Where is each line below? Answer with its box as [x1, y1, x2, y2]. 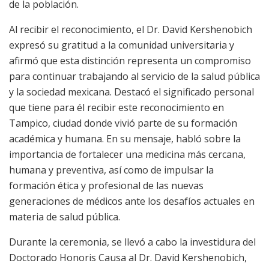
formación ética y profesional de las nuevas [9, 179, 204, 193]
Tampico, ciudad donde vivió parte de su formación [9, 116, 237, 130]
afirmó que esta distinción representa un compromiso [9, 54, 251, 68]
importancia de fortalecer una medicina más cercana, [9, 148, 246, 162]
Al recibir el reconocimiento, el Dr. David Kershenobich [9, 23, 252, 37]
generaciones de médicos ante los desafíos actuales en [9, 195, 255, 208]
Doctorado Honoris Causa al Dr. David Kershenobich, [9, 251, 247, 265]
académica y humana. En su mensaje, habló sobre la [9, 132, 241, 146]
